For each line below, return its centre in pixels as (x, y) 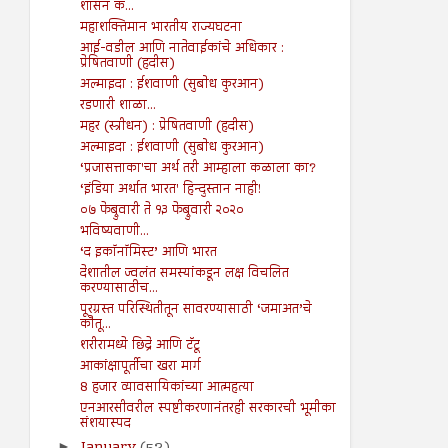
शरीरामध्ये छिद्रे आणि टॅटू (139, 345)
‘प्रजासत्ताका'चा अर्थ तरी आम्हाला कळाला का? (197, 168)
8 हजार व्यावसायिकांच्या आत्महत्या (166, 387)
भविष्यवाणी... (114, 231)
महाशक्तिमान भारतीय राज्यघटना (160, 27)
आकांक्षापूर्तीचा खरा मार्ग (140, 366)
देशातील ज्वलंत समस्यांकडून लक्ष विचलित (184, 273)
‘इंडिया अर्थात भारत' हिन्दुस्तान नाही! (170, 189)
